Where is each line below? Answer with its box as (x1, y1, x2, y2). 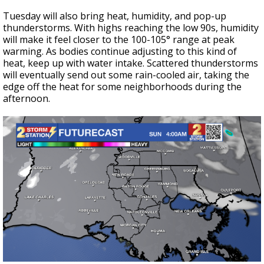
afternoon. (3, 92, 50, 105)
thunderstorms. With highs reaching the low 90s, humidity (3, 21, 259, 35)
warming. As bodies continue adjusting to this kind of (3, 45, 237, 58)
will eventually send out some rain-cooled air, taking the (3, 68, 249, 82)
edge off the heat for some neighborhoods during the (3, 80, 242, 94)
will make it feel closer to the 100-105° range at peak (3, 33, 235, 47)
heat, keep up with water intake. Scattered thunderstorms (3, 57, 258, 70)
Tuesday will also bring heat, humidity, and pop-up (3, 9, 226, 23)
